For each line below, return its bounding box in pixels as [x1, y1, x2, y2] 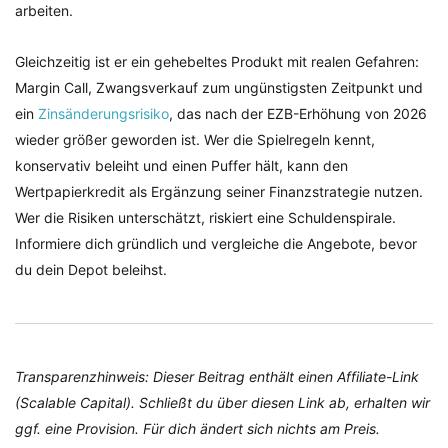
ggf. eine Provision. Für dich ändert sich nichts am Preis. [15, 419, 380, 437]
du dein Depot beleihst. [15, 260, 167, 278]
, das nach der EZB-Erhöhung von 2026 [169, 104, 427, 122]
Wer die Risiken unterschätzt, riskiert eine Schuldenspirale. [15, 208, 396, 226]
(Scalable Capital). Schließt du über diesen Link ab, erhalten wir [15, 393, 430, 411]
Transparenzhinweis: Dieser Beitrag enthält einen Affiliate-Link [15, 367, 419, 385]
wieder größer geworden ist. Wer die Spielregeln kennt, [15, 130, 375, 148]
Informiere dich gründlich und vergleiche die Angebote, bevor [15, 234, 417, 252]
